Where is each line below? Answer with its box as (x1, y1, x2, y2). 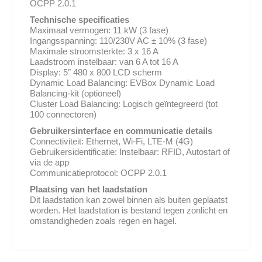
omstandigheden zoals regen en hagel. (30, 216, 177, 226)
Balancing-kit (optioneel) (30, 88, 121, 99)
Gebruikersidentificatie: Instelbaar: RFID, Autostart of (30, 147, 230, 157)
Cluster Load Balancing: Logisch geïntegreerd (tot (30, 99, 218, 109)
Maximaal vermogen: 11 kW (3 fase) (30, 25, 168, 36)
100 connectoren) (30, 109, 96, 120)
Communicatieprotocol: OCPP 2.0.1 (30, 168, 167, 178)
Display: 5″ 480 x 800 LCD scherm (30, 67, 162, 78)
